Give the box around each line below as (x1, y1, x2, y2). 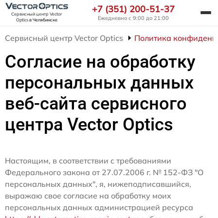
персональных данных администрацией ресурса (5, 202, 193, 213)
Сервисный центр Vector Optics (5, 33, 123, 43)
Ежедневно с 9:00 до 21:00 (98, 14, 169, 21)
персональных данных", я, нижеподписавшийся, (5, 179, 191, 189)
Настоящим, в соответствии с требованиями (5, 156, 171, 166)
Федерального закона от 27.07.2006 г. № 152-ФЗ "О (5, 167, 203, 178)
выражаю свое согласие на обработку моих (5, 191, 171, 201)
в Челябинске (29, 17, 57, 23)
